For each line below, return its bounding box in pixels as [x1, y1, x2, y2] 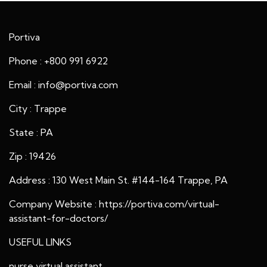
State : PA [9, 126, 53, 138]
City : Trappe [9, 103, 67, 114]
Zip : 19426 [9, 150, 56, 162]
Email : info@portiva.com [9, 79, 118, 91]
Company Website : [9, 198, 99, 210]
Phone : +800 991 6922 [9, 55, 108, 67]
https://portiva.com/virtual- [99, 198, 219, 210]
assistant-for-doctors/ [9, 212, 108, 224]
